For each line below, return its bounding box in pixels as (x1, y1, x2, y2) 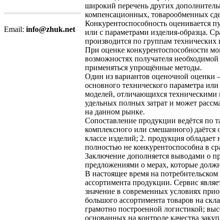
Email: (4, 25, 26, 33)
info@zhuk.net (26, 25, 75, 33)
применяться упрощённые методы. (85, 63, 202, 72)
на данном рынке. (85, 107, 145, 116)
